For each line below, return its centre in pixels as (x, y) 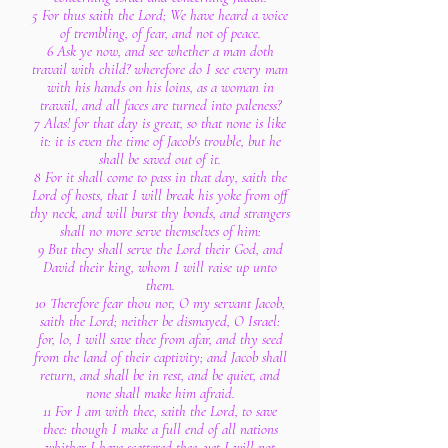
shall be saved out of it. (160, 159)
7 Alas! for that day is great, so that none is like (160, 123)
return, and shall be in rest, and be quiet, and (160, 375)
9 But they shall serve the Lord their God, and (160, 249)
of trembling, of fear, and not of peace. (160, 33)
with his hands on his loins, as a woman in (160, 87)
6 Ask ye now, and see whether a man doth (160, 51)
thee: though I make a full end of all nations (160, 429)
